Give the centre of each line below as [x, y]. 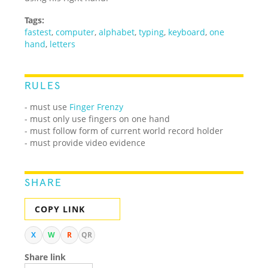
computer [75, 32]
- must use [47, 106]
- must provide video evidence [85, 142]
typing [152, 32]
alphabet [117, 32]
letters [63, 44]
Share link [45, 257]
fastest [38, 32]
